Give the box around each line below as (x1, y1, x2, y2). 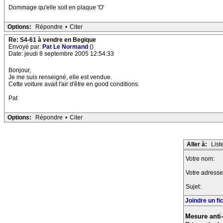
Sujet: (186, 183, 203, 191)
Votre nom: (186, 155, 216, 163)
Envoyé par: (8, 43, 42, 51)
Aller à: (187, 141, 207, 148)
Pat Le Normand (42, 43, 90, 51)
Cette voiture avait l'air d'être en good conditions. (8, 81, 139, 88)
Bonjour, (8, 67, 31, 74)
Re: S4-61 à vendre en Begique (8, 36, 96, 44)
